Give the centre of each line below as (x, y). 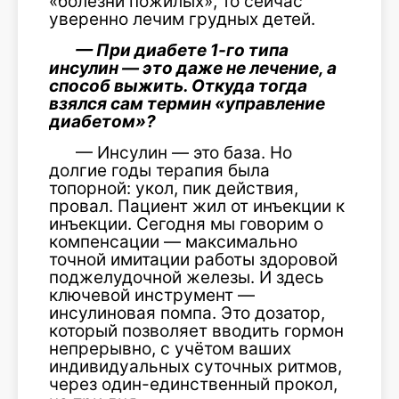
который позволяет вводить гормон (196, 330)
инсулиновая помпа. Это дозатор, (187, 313)
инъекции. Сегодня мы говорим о (186, 224)
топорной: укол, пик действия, (174, 188)
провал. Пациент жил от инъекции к (197, 206)
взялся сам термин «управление (187, 103)
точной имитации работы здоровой (193, 259)
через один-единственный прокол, (193, 384)
